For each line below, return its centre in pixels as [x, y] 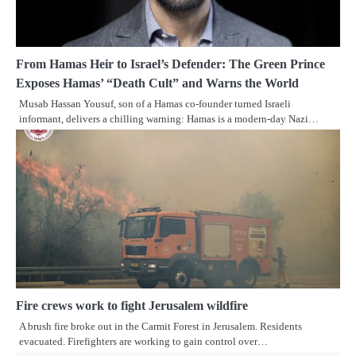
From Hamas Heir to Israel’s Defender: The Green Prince [170, 64]
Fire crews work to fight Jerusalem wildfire [132, 305]
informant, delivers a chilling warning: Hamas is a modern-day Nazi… [169, 118]
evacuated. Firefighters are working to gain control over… [143, 341]
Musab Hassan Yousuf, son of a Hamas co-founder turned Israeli [155, 103]
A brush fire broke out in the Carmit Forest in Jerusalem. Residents [161, 326]
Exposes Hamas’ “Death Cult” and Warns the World [157, 83]
